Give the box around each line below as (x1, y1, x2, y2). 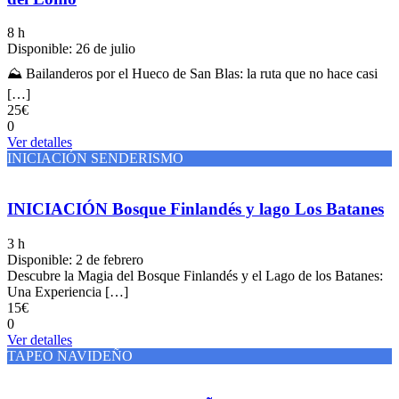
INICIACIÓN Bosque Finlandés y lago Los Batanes (7, 199, 384, 219)
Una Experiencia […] (7, 283, 128, 299)
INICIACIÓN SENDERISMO (7, 151, 183, 167)
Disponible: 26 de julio (7, 41, 135, 57)
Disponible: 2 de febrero (7, 251, 143, 267)
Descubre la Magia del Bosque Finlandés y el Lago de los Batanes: (7, 267, 383, 283)
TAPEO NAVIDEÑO (7, 347, 133, 363)
